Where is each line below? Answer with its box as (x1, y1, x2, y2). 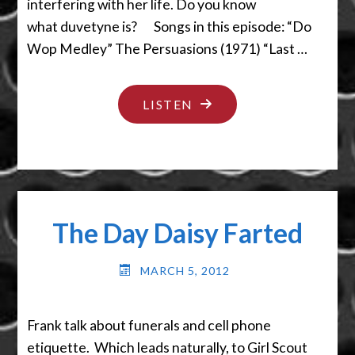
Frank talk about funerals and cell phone (27, 316, 272, 334)
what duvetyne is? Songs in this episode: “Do (27, 17, 312, 35)
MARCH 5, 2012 (139, 264, 230, 278)
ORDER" (192, 194, 248, 210)
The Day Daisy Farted (52, 216, 303, 249)
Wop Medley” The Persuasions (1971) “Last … (27, 40, 308, 57)
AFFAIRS (192, 145, 250, 161)
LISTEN (143, 97, 193, 113)
